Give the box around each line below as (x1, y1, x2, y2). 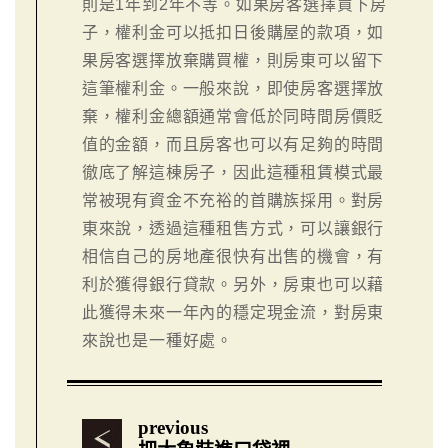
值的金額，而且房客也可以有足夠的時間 (81, 135, 385, 153)
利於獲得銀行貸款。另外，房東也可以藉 (81, 275, 385, 293)
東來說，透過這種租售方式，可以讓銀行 (81, 219, 385, 237)
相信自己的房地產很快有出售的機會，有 (81, 247, 385, 265)
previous (137, 416, 208, 438)
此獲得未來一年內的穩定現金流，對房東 (81, 303, 385, 321)
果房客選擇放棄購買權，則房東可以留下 (81, 51, 385, 69)
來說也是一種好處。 (81, 331, 234, 349)
